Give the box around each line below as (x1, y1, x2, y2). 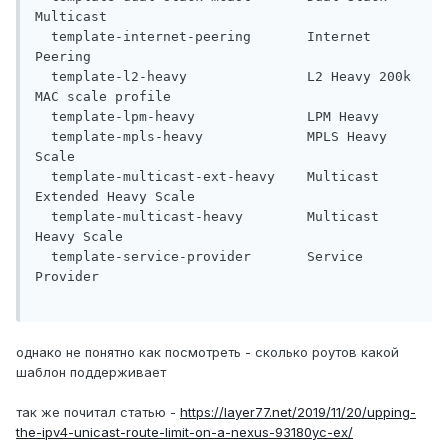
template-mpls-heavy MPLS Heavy (35, 129, 387, 145)
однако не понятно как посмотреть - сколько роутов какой (16, 344, 399, 361)
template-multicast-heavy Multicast (35, 209, 379, 225)
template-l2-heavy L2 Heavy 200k (35, 69, 411, 85)
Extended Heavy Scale (35, 189, 195, 205)
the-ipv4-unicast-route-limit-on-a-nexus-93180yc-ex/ (16, 424, 353, 441)
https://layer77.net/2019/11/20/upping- (180, 404, 416, 421)
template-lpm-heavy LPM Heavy (35, 109, 379, 125)
